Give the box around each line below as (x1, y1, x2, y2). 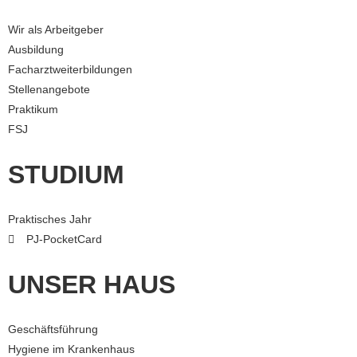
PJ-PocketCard (25, 233, 102, 246)
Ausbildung (8, 43, 64, 57)
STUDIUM (8, 160, 124, 190)
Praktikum (8, 103, 58, 116)
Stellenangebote (8, 83, 90, 96)
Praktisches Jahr (8, 213, 92, 226)
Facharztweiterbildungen (8, 63, 132, 76)
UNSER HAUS (8, 270, 175, 300)
